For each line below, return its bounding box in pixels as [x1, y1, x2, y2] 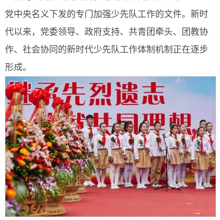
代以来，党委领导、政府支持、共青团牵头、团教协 [5, 27, 208, 37]
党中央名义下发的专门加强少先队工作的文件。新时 [5, 9, 208, 19]
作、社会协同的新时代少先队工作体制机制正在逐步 [5, 45, 208, 55]
